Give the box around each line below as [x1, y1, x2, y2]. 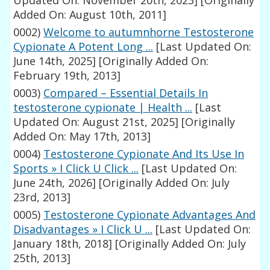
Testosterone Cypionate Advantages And [43, 207, 256, 222]
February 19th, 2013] [13, 68, 121, 83]
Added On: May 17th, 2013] [13, 129, 151, 144]
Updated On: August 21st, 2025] [13, 115, 179, 130]
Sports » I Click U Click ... [13, 161, 139, 176]
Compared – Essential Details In [43, 86, 209, 101]
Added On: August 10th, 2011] [13, 7, 167, 22]
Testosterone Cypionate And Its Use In [43, 146, 245, 162]
